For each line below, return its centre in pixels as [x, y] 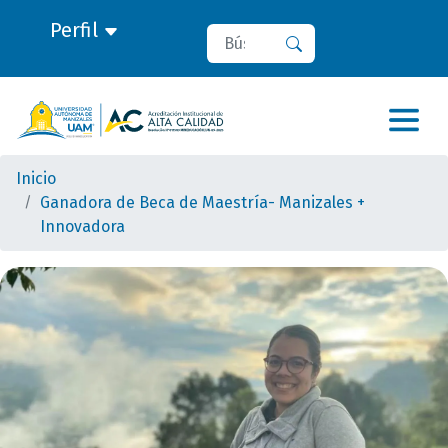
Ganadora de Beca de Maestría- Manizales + [202, 202]
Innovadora [82, 226]
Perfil [76, 30]
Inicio [36, 178]
